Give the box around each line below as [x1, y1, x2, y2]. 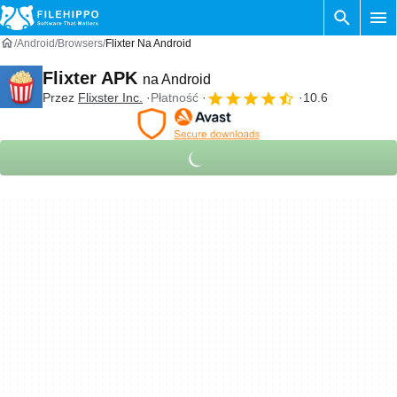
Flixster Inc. [78, 90, 143, 105]
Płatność [151, 90, 198, 105]
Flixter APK [43, 67, 143, 88]
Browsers [58, 37, 103, 50]
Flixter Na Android [105, 37, 191, 50]
